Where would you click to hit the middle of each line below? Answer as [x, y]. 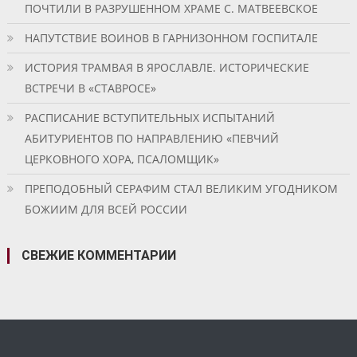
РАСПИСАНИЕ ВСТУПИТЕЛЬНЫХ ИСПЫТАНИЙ [149, 117]
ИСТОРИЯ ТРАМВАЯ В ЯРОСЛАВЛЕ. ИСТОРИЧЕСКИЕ [167, 67]
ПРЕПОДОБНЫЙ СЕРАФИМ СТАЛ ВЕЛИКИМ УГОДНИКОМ [181, 188]
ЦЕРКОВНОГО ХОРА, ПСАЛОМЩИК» [122, 159]
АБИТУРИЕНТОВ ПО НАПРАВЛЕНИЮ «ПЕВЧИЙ [151, 138]
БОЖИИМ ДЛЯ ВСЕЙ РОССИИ [106, 209]
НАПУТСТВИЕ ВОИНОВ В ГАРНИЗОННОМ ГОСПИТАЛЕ [171, 37]
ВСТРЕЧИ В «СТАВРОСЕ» [90, 88]
